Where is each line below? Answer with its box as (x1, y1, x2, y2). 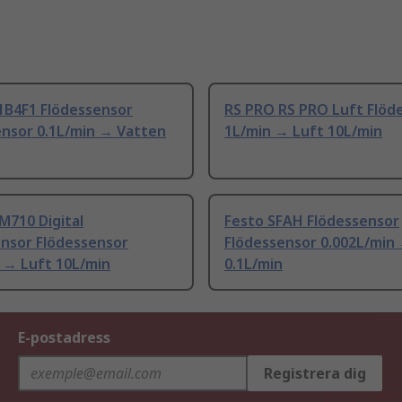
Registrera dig (264, 363, 366, 384)
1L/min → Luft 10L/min (224, 121, 382, 142)
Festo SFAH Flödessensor (224, 211, 399, 232)
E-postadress (18, 328, 110, 348)
